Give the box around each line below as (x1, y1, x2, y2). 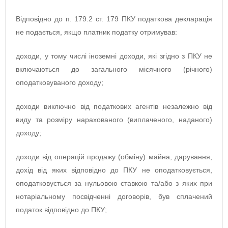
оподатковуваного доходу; (16, 78, 103, 87)
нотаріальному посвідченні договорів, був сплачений (16, 192, 212, 201)
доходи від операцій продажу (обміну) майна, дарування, (16, 153, 212, 161)
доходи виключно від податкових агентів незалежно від (16, 102, 212, 111)
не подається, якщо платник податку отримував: (16, 28, 177, 37)
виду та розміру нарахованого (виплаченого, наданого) (16, 116, 212, 124)
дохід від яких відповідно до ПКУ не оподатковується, (16, 166, 212, 175)
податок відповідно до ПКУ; (16, 206, 107, 214)
